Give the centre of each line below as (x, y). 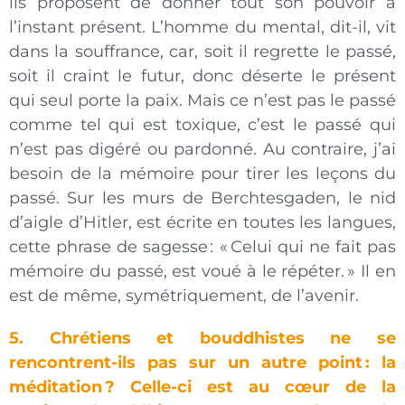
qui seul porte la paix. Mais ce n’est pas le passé (202, 101)
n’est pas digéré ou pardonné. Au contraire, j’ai (202, 150)
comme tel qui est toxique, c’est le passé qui (202, 125)
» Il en (372, 272)
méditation (56, 387)
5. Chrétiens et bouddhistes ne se (202, 339)
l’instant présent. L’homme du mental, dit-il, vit (202, 28)
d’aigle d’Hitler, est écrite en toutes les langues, (202, 223)
